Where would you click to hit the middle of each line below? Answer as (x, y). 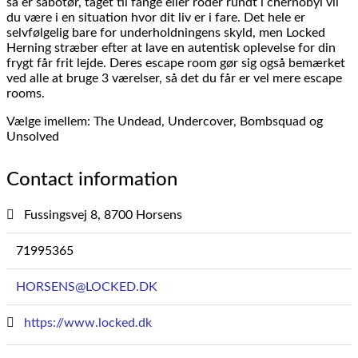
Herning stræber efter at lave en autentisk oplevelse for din (171, 48)
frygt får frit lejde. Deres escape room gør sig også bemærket (176, 63)
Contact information (92, 179)
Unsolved (33, 136)
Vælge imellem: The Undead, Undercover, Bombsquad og (165, 121)
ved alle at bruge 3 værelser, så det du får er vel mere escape (174, 78)
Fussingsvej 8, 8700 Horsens (101, 215)
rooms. (26, 93)
